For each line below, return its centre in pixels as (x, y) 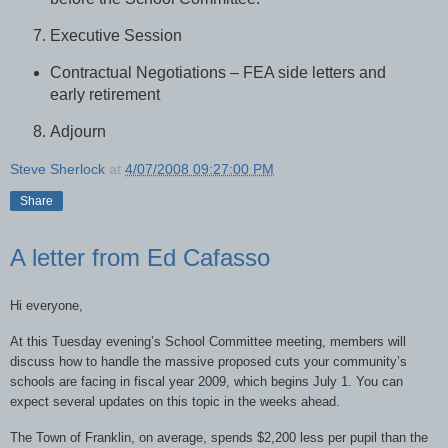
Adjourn (78, 131)
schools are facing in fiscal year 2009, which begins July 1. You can (206, 382)
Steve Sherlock (57, 168)
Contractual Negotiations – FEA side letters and (217, 72)
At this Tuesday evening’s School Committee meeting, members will (208, 342)
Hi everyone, (46, 306)
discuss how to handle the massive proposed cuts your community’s (208, 362)
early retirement (104, 94)
